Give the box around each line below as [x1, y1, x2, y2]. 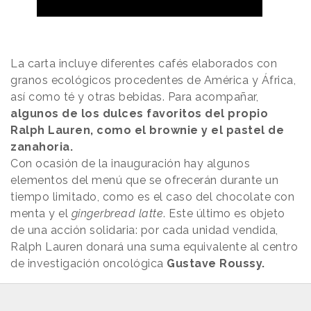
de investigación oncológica [10, 257, 167, 271]
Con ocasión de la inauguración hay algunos [10, 157, 250, 171]
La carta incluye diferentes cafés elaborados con [10, 57, 277, 71]
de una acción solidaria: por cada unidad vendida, [10, 224, 278, 237]
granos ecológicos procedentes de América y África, [10, 74, 296, 87]
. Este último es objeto [163, 207, 285, 221]
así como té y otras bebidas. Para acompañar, [10, 90, 258, 104]
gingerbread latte [71, 207, 163, 221]
